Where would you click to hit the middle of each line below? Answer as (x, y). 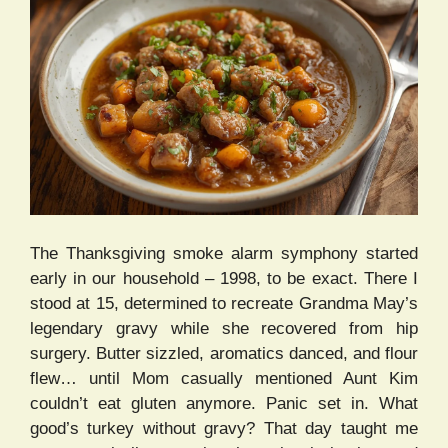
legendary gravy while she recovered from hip (224, 328)
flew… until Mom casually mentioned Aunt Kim (224, 378)
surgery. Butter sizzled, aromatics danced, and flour (224, 353)
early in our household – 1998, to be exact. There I (224, 278)
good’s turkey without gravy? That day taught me (224, 428)
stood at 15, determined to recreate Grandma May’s (224, 303)
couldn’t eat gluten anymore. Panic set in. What (224, 403)
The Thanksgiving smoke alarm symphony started (224, 253)
